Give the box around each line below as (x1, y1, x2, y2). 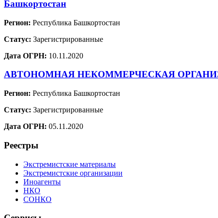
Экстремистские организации (23, 168, 123, 177)
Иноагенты (23, 177, 61, 186)
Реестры (4, 140, 38, 150)
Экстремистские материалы (23, 160, 116, 168)
